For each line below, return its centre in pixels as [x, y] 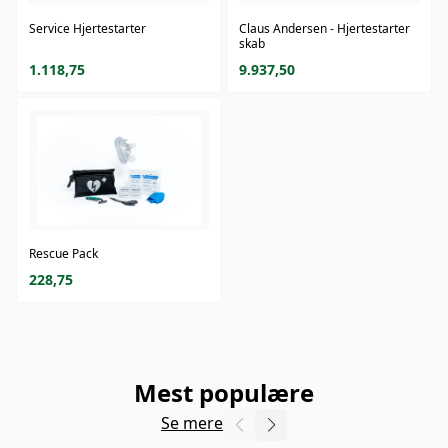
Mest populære [224, 393]
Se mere [192, 423]
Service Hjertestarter [87, 29]
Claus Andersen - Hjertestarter [324, 29]
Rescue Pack [63, 254]
